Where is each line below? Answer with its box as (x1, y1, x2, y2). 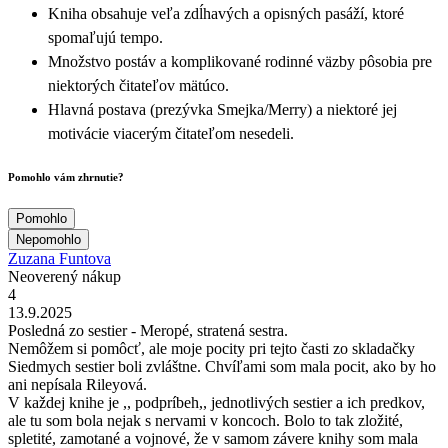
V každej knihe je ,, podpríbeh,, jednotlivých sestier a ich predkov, (8, 393, 425, 411)
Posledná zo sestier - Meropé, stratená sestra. (8, 321, 288, 339)
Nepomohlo (16, 231, 81, 247)
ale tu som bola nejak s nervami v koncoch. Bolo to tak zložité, (8, 411, 403, 429)
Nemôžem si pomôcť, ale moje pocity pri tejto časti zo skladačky (8, 339, 415, 357)
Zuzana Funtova (8, 249, 111, 267)
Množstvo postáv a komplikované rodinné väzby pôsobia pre (48, 52, 432, 70)
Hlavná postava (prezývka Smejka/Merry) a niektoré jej (48, 100, 397, 118)
